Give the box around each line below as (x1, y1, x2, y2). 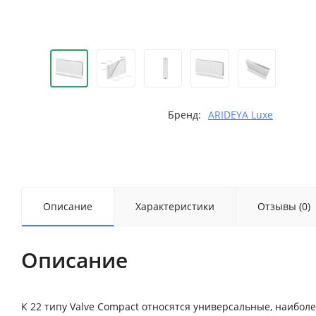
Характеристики (135, 200, 214, 214)
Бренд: (167, 108, 201, 122)
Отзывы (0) (257, 200, 310, 214)
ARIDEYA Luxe (207, 108, 273, 122)
